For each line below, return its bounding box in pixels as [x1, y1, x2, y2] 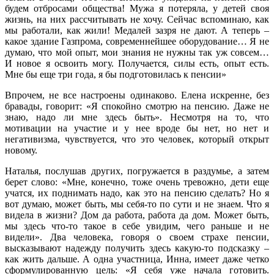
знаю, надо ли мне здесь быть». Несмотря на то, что [5, 111, 269, 122]
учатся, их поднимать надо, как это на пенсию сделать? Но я [5, 187, 269, 198]
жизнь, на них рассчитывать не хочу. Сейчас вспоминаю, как [5, 13, 269, 24]
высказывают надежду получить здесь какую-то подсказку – [5, 242, 269, 253]
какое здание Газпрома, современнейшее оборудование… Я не [5, 35, 269, 46]
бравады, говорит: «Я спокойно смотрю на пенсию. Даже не [5, 100, 269, 111]
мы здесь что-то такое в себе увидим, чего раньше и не [5, 220, 269, 231]
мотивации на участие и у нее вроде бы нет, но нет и [5, 122, 269, 133]
